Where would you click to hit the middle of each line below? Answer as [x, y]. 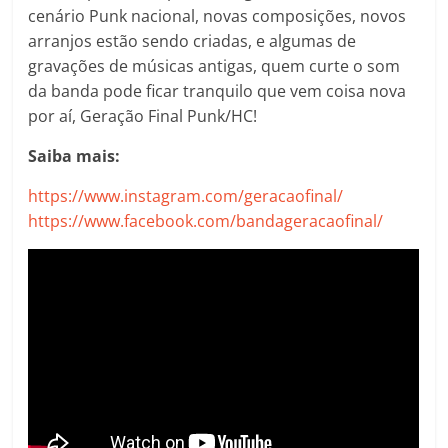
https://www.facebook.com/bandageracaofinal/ [206, 221]
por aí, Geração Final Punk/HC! [143, 116]
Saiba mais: [74, 156]
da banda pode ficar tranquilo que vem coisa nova [217, 91]
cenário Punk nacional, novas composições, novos [217, 16]
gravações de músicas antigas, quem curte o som [214, 66]
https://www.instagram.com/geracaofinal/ [186, 196]
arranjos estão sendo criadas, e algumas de [192, 41]
